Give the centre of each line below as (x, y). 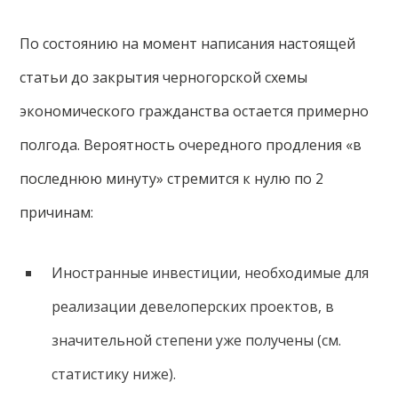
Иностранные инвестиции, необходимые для (210, 273)
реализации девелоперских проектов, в (192, 306)
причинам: (57, 212)
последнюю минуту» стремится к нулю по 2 (172, 179)
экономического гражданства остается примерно (195, 111)
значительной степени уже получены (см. (196, 340)
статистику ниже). (113, 374)
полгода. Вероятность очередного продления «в (191, 145)
